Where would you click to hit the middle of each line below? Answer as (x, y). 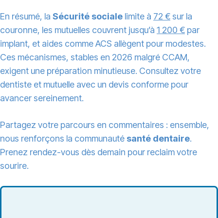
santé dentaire (158, 139)
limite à (138, 17)
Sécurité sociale (88, 17)
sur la (181, 17)
